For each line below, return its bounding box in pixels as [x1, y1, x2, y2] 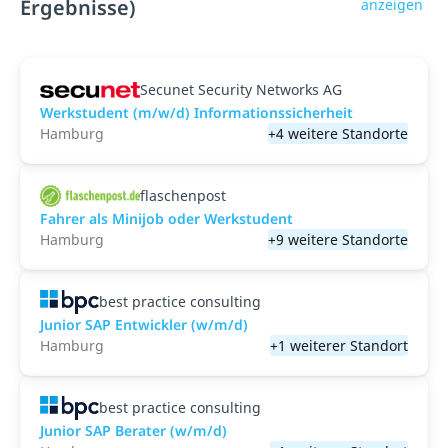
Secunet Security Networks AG [140, 80, 342, 99]
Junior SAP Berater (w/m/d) [40, 421, 227, 440]
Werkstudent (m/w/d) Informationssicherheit [40, 103, 353, 122]
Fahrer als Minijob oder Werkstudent [40, 209, 293, 228]
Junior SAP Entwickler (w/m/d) [40, 315, 248, 334]
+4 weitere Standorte [268, 124, 408, 143]
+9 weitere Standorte [268, 230, 408, 249]
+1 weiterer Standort [270, 336, 408, 355]
